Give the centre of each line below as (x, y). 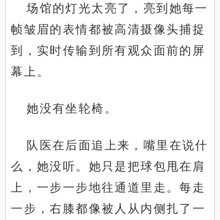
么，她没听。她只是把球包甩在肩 (108, 166)
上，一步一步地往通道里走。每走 (108, 188)
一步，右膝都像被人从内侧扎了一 (108, 209)
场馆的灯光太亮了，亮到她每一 (117, 8)
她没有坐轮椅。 (72, 109)
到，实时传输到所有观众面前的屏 (108, 51)
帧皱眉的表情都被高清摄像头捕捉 (108, 29)
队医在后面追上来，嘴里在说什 (117, 145)
